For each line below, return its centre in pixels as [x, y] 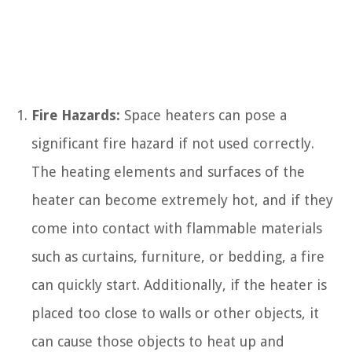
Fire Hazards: [76, 115]
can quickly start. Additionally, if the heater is [179, 284]
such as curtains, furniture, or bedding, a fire [178, 256]
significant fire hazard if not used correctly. [173, 143]
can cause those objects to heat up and [158, 341]
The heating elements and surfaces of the [168, 171]
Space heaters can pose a [203, 115]
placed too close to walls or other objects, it [175, 313]
